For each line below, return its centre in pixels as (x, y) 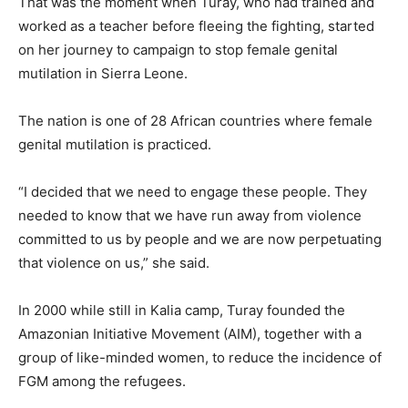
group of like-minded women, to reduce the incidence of (200, 358)
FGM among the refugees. (102, 382)
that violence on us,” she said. (114, 263)
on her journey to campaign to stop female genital (178, 50)
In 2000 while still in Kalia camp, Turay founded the (182, 311)
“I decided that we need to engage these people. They (193, 192)
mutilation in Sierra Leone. (103, 74)
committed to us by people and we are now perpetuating (200, 240)
